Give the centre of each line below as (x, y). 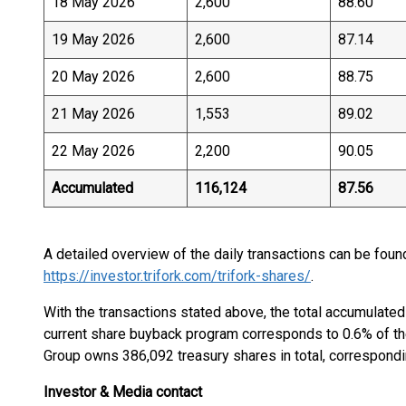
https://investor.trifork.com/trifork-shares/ (177, 276)
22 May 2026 (93, 151)
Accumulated (92, 188)
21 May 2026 (93, 114)
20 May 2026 (93, 77)
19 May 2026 (93, 39)
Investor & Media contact (123, 392)
